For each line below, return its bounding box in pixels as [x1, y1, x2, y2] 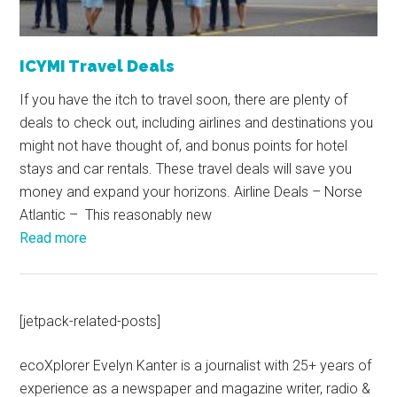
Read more [19, 230, 88, 247]
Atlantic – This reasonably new [19, 206, 213, 224]
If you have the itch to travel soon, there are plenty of [19, 91, 348, 109]
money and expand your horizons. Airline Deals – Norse [19, 183, 363, 201]
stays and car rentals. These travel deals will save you [19, 160, 353, 178]
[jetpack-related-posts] [19, 313, 161, 331]
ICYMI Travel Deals [19, 57, 175, 76]
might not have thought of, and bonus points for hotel [19, 137, 348, 155]
